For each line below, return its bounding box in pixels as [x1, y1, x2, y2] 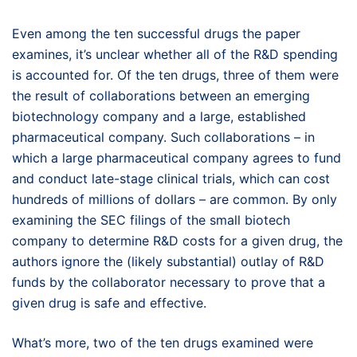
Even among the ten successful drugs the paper [12, 25, 300, 41]
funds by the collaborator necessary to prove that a [12, 274, 325, 290]
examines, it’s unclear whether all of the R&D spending [12, 46, 338, 62]
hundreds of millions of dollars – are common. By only [12, 191, 337, 207]
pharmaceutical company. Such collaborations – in [12, 129, 315, 145]
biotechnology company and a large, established [12, 108, 306, 124]
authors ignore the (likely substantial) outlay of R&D [12, 253, 324, 269]
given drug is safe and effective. [12, 295, 206, 311]
